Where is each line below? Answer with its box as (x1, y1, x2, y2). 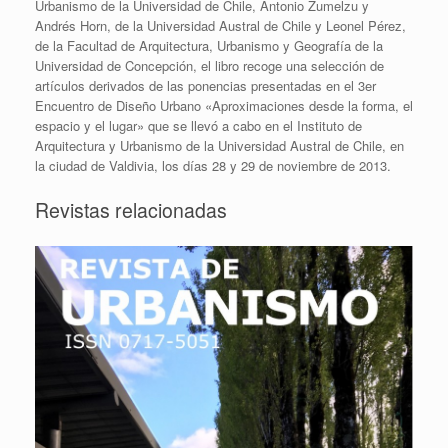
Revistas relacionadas (35, 196, 227, 225)
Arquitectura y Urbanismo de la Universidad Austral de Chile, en (35, 135, 404, 155)
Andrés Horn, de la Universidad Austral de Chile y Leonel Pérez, (35, 15, 406, 35)
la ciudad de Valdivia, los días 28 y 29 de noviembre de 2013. (35, 155, 391, 175)
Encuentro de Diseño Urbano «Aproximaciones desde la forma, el (35, 95, 413, 115)
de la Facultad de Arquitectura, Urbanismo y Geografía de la (35, 35, 383, 55)
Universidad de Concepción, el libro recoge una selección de (35, 55, 384, 75)
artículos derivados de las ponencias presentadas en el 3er (35, 75, 376, 95)
